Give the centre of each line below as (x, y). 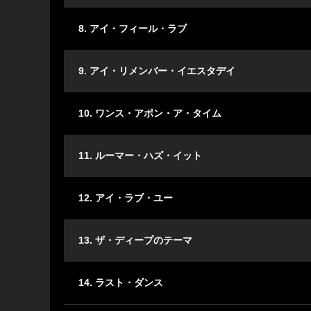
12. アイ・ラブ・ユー (126, 198)
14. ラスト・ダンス (121, 283)
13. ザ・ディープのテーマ (135, 241)
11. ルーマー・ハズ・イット (140, 156)
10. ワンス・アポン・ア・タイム (150, 114)
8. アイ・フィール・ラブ (133, 29)
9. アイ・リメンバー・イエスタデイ (157, 71)
